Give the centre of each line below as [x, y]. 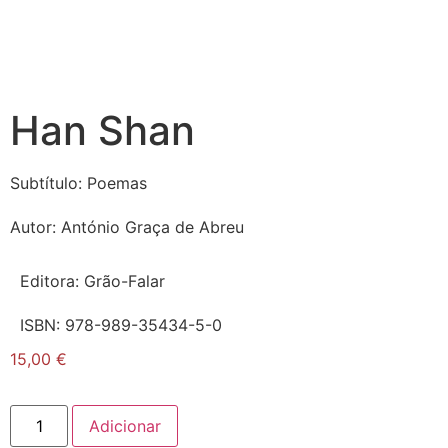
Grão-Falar [124, 281]
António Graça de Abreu [152, 227]
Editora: [52, 281]
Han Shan [102, 130]
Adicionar [125, 426]
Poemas [117, 183]
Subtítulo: [48, 183]
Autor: [35, 227]
